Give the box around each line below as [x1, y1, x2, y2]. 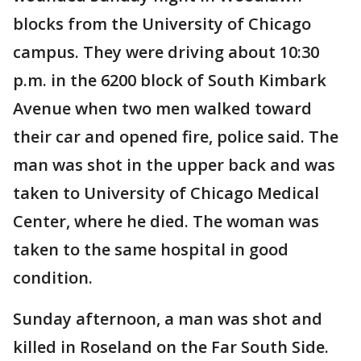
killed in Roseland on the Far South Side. [13, 336, 329, 358]
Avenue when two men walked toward [13, 98, 312, 119]
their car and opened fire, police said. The [13, 126, 338, 147]
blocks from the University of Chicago [13, 13, 311, 35]
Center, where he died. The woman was [13, 210, 319, 232]
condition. [13, 267, 93, 288]
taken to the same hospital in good [13, 239, 288, 260]
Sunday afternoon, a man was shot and [13, 308, 322, 330]
